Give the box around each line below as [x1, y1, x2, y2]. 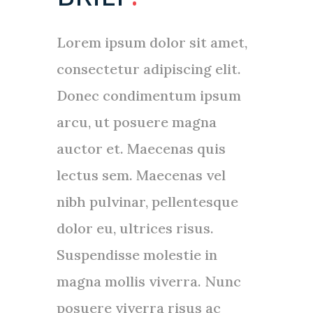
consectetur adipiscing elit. [56, 60, 241, 78]
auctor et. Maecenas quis [56, 140, 226, 157]
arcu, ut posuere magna [56, 113, 217, 131]
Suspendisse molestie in [56, 246, 217, 263]
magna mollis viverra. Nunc [56, 272, 241, 290]
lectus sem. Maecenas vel [56, 166, 226, 184]
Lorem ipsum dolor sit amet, [56, 34, 247, 51]
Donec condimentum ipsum [56, 87, 241, 104]
